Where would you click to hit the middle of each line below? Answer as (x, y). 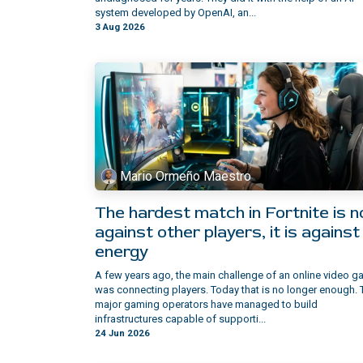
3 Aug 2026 (120, 26)
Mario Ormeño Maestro (186, 176)
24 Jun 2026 (122, 333)
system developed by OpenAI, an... (175, 12)
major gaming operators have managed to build (206, 305)
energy (122, 252)
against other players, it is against (227, 233)
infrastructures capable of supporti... (180, 319)
